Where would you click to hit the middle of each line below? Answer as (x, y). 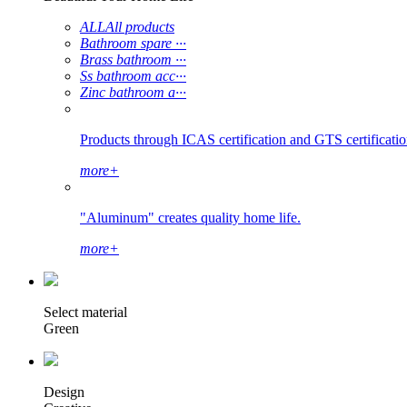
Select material (85, 312)
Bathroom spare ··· (133, 43)
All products (140, 26)
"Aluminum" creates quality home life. (190, 217)
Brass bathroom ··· (133, 59)
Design (64, 392)
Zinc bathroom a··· (133, 92)
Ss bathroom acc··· (133, 75)
